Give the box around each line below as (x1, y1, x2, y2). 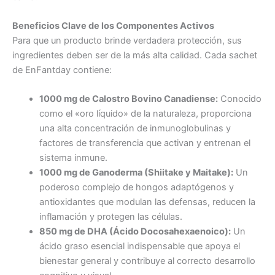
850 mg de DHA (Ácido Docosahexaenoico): (39, 226, 231, 238)
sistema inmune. (39, 152, 107, 164)
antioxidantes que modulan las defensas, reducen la (39, 196, 255, 208)
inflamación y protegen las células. (39, 211, 182, 223)
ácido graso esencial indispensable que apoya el (39, 241, 240, 252)
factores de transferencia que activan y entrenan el (39, 137, 250, 149)
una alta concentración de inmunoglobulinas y (39, 123, 231, 134)
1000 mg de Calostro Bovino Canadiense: (39, 93, 218, 105)
